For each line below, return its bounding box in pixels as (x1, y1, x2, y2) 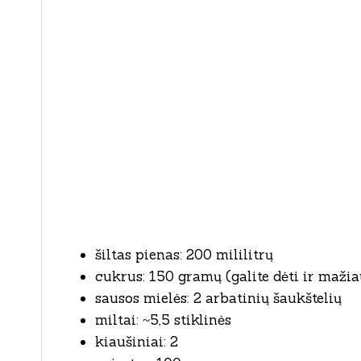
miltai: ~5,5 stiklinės (95, 310, 231, 329)
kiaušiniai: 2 (95, 332, 178, 351)
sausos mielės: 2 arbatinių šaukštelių (95, 288, 342, 307)
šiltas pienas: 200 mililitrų (95, 245, 273, 263)
